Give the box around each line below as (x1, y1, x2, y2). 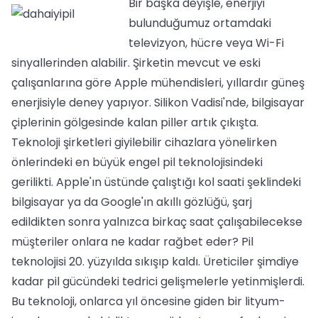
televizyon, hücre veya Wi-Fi (128, 35, 284, 51)
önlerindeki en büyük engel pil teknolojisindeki (11, 154, 263, 170)
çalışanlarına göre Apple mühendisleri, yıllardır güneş (11, 75, 305, 91)
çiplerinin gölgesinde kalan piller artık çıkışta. (11, 114, 258, 131)
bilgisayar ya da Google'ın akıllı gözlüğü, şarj (11, 194, 252, 210)
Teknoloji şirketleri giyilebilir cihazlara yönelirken (11, 134, 277, 150)
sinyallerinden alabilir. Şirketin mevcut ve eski (11, 55, 261, 71)
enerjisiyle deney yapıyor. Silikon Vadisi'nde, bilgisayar (11, 94, 305, 111)
